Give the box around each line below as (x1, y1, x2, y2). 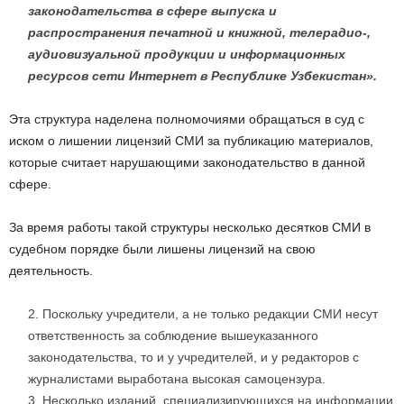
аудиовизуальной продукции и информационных (28, 47, 345, 62)
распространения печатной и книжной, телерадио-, (28, 25, 371, 41)
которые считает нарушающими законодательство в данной (9, 155, 365, 170)
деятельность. (9, 263, 93, 279)
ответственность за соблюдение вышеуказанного (28, 328, 318, 344)
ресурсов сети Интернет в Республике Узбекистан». (28, 69, 377, 84)
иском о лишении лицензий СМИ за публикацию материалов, (9, 133, 373, 149)
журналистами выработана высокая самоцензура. (28, 372, 326, 387)
